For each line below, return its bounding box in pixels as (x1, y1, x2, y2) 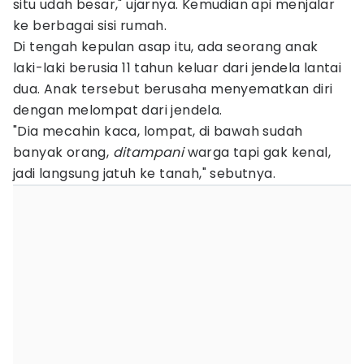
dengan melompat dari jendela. (13, 101, 223, 119)
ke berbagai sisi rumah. (13, 16, 167, 35)
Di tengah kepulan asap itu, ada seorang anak (13, 37, 318, 56)
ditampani (112, 143, 184, 162)
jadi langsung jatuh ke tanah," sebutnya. (13, 164, 275, 183)
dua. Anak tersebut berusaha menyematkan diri (13, 80, 333, 98)
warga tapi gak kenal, (184, 143, 331, 162)
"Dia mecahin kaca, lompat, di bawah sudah (13, 122, 303, 141)
